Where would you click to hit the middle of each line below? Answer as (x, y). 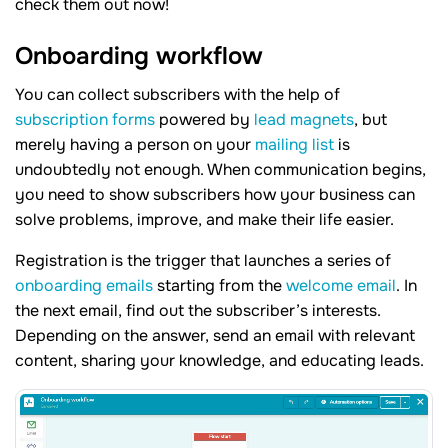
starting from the (219, 285)
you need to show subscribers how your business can (215, 194)
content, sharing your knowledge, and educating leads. (219, 360)
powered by (204, 119)
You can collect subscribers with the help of (177, 94)
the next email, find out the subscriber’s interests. (198, 310)
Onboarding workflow (139, 55)
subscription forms (85, 119)
